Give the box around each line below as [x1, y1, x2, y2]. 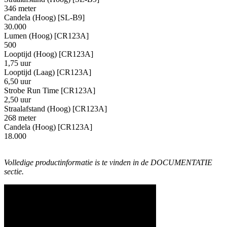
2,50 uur [4, 95, 31, 104]
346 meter [4, 4, 36, 13]
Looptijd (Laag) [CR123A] [4, 67, 91, 77]
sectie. [4, 167, 24, 176]
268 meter [4, 113, 36, 122]
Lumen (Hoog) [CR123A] [4, 31, 89, 40]
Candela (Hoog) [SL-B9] [4, 13, 85, 22]
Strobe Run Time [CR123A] [4, 86, 95, 95]
